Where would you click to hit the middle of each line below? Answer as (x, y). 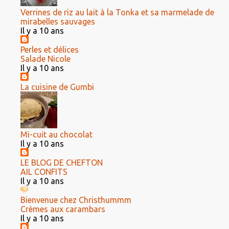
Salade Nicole (45, 59)
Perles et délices (50, 50)
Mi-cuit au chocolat (56, 134)
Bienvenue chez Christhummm (76, 200)
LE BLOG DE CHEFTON (62, 163)
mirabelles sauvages (58, 21)
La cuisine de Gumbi (57, 87)
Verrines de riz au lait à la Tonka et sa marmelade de (117, 12)
